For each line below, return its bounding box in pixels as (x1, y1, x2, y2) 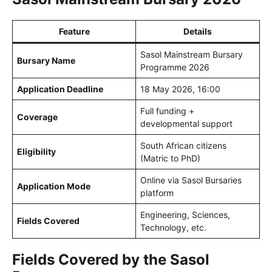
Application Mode (17, 181, 90, 192)
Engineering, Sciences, (140, 209, 230, 220)
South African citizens (140, 140, 226, 151)
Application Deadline (17, 84, 103, 95)
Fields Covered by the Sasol (12, 251, 209, 269)
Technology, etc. (140, 222, 206, 233)
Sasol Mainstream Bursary (140, 49, 243, 60)
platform (140, 188, 174, 199)
